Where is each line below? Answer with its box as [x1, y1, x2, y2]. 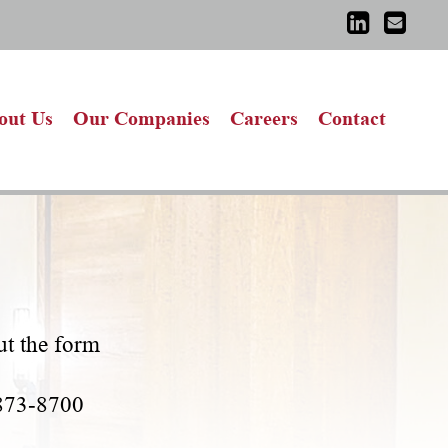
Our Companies [73, 106, 210, 129]
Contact [318, 106, 386, 129]
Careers [230, 106, 298, 129]
